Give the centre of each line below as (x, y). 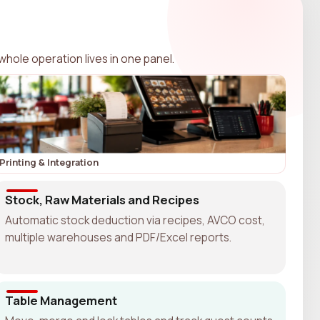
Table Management (61, 300)
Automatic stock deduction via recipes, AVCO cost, (135, 220)
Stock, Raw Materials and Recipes (102, 199)
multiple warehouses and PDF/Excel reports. (118, 237)
